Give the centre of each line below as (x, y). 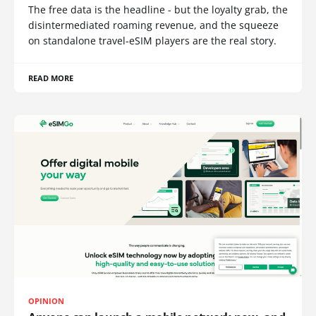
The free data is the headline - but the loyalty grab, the (158, 10)
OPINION (47, 300)
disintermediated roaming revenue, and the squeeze (153, 25)
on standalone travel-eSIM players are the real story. (152, 41)
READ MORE (51, 78)
